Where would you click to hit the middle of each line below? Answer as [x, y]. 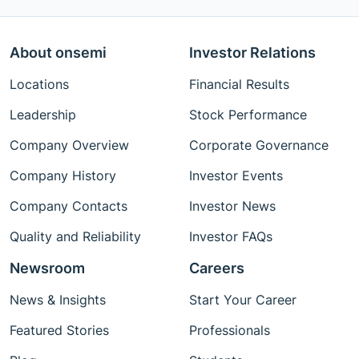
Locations [39, 85]
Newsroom [47, 268]
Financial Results [239, 85]
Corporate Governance [259, 145]
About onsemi [58, 53]
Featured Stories [59, 331]
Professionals [230, 331]
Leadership [43, 115]
